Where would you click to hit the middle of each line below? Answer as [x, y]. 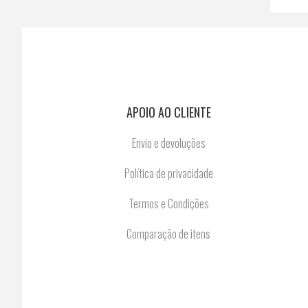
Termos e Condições [168, 203]
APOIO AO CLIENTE [168, 112]
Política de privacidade [168, 173]
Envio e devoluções [168, 143]
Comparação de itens [169, 234]
